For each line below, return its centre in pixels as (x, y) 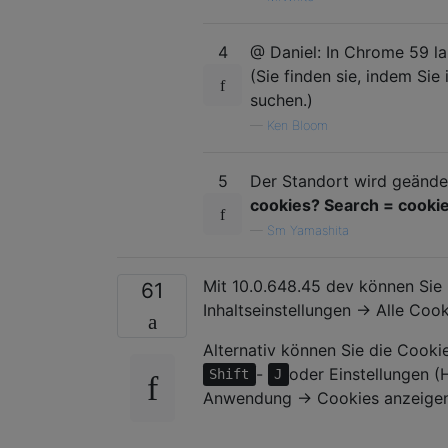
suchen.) (281, 99)
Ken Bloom (297, 125)
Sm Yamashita (308, 230)
